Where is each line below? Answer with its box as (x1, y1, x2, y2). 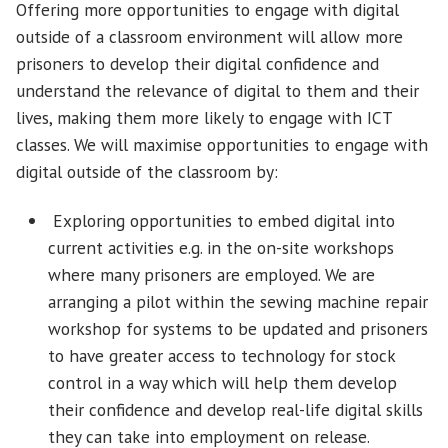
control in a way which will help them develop (48, 370, 397, 394)
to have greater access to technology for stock (48, 343, 395, 367)
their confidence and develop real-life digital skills (48, 397, 423, 421)
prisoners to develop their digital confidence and (16, 52, 379, 76)
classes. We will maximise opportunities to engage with (16, 133, 428, 157)
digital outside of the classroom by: (16, 160, 278, 184)
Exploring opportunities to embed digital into (48, 208, 395, 232)
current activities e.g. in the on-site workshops (48, 235, 394, 259)
